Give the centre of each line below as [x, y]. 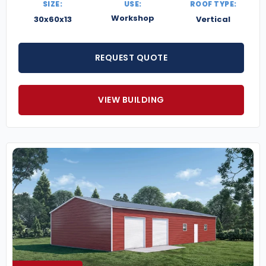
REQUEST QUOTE [131, 58]
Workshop [133, 18]
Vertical [213, 20]
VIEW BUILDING [131, 100]
